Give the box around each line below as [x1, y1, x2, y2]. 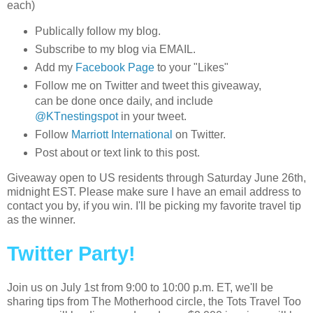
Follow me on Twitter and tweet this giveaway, [34, 79, 261, 92]
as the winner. [7, 214, 75, 226]
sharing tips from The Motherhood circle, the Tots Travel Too [7, 296, 301, 308]
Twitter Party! [7, 242, 136, 265]
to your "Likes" [154, 61, 228, 73]
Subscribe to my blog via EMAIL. [34, 43, 196, 55]
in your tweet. [120, 110, 187, 122]
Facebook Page [75, 61, 154, 73]
